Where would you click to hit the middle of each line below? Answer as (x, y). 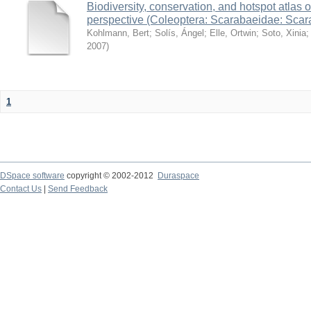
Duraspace (178, 175)
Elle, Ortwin (233, 33)
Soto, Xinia (284, 33)
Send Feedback (78, 188)
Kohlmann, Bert (118, 33)
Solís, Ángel (179, 33)
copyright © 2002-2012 (111, 175)
